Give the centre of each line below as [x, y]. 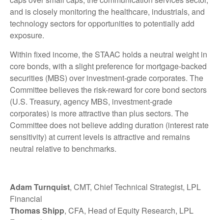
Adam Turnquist [40, 187]
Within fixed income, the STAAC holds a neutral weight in [109, 54]
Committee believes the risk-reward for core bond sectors [108, 89]
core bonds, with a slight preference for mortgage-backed [108, 66]
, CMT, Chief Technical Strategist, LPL [135, 187]
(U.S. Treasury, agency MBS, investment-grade [91, 101]
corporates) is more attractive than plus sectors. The [99, 113]
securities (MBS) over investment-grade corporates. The [107, 78]
